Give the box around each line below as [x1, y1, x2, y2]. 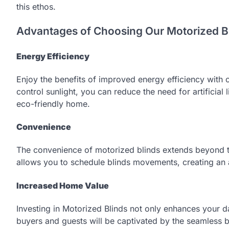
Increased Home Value [16, 180, 109, 191]
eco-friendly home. [16, 98, 90, 109]
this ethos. [16, 1, 56, 12]
